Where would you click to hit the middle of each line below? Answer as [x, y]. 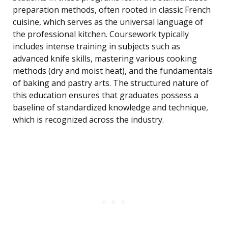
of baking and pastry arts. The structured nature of [111, 83]
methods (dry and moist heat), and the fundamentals [113, 71]
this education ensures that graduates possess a [106, 95]
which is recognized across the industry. [88, 120]
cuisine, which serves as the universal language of [108, 22]
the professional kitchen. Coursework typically [101, 34]
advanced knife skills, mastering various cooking [105, 59]
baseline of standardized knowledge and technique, [110, 108]
